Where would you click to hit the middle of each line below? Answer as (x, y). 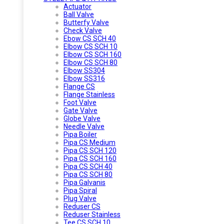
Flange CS (79, 86)
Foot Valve (80, 102)
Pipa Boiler (80, 134)
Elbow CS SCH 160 (92, 54)
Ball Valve (79, 14)
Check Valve (83, 30)
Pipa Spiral (80, 190)
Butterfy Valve (86, 22)
